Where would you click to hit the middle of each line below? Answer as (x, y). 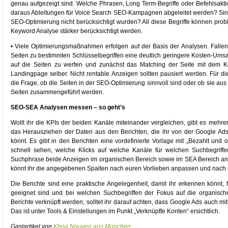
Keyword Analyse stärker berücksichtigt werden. (76, 31)
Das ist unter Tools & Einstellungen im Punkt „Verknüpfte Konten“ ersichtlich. (115, 211)
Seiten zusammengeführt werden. (57, 92)
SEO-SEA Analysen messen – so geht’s (68, 107)
